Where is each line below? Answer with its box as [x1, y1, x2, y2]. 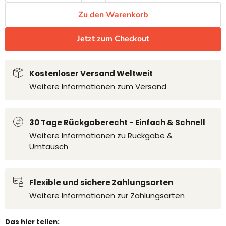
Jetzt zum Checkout [77, 33, 149, 45]
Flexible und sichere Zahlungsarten [29, 177, 173, 188]
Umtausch [29, 141, 68, 152]
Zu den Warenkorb [78, 9, 148, 20]
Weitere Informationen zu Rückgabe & [29, 130, 173, 141]
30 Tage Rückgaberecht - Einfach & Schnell [29, 117, 205, 128]
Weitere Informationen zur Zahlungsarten [29, 190, 185, 201]
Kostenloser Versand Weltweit [29, 68, 153, 79]
